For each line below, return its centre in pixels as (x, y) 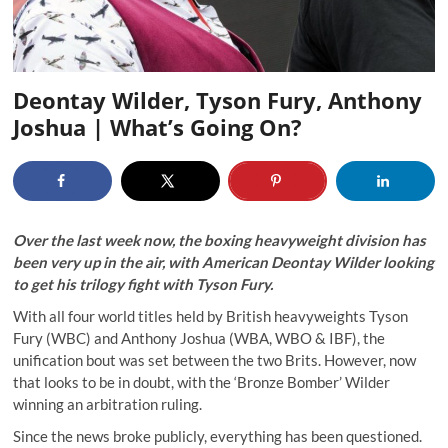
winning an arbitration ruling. (108, 403)
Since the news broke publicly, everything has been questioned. (218, 435)
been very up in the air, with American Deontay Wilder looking (224, 261)
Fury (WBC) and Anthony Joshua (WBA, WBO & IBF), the (199, 337)
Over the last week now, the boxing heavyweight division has (220, 239)
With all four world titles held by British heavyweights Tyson (211, 315)
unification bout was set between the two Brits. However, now (215, 359)
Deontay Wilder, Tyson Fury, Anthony (218, 99)
